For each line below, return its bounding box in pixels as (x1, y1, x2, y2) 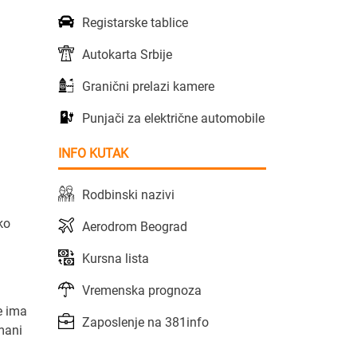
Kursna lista (82, 250, 149, 266)
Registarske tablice (82, 14, 188, 30)
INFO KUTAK (58, 145, 128, 161)
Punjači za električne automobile (82, 110, 265, 126)
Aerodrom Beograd (82, 218, 187, 234)
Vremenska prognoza (82, 282, 202, 298)
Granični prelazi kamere (82, 78, 214, 94)
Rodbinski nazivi (82, 186, 175, 202)
